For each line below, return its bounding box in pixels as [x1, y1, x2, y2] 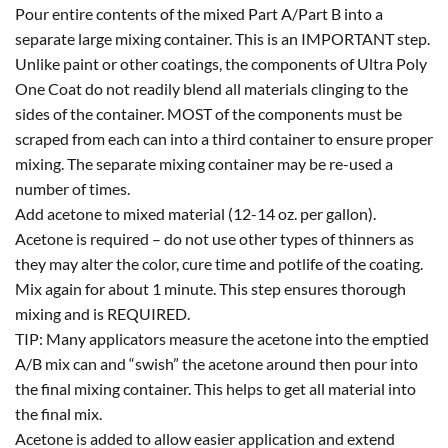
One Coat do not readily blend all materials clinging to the [15, 78, 408, 98]
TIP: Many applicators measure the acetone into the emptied [15, 328, 429, 348]
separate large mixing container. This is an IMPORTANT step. [15, 28, 430, 48]
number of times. [15, 178, 130, 198]
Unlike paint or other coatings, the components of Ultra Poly [15, 53, 427, 73]
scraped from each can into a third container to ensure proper [15, 128, 433, 148]
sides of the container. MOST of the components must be [15, 103, 402, 123]
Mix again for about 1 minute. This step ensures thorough [15, 278, 406, 298]
